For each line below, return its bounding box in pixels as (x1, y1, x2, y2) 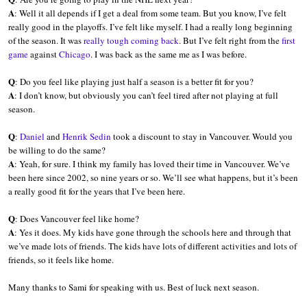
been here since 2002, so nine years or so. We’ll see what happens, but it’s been (8, 171, 298, 184)
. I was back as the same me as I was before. (90, 48, 247, 61)
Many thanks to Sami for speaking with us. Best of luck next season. (8, 281, 259, 294)
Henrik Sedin (62, 130, 111, 143)
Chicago (58, 48, 90, 61)
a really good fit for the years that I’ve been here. (8, 185, 185, 198)
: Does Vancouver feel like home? (14, 212, 139, 225)
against (27, 48, 59, 61)
